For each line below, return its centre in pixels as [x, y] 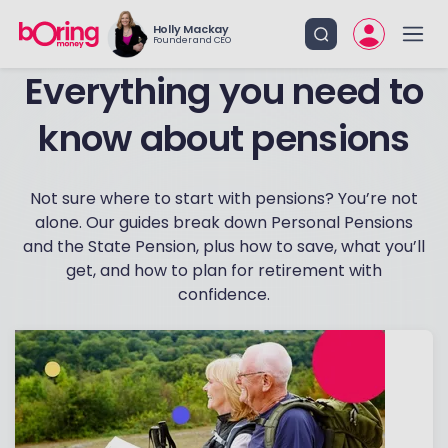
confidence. [224, 294]
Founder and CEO [191, 40]
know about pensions [224, 138]
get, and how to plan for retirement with [224, 270]
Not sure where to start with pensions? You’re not [224, 198]
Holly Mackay [191, 29]
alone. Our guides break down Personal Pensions [224, 222]
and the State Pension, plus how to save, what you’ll [224, 246]
